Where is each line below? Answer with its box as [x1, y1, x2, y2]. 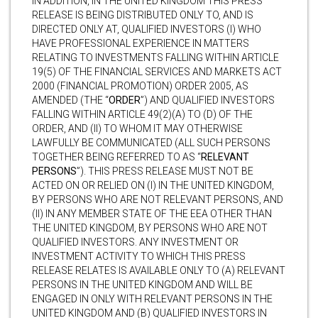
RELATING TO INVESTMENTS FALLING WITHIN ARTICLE [32, 51, 279, 63]
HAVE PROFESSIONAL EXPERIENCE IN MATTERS [32, 37, 249, 49]
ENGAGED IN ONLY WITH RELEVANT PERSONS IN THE [32, 292, 273, 305]
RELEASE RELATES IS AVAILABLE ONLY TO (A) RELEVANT [32, 264, 285, 276]
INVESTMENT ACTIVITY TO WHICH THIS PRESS [32, 250, 246, 262]
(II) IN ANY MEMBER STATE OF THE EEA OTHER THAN [32, 207, 272, 219]
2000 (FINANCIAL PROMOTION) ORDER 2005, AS [32, 79, 248, 92]
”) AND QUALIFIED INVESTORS [141, 94, 275, 106]
